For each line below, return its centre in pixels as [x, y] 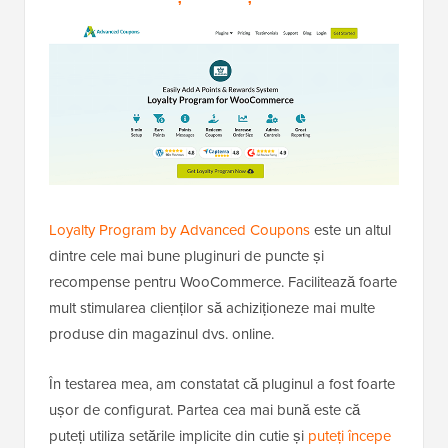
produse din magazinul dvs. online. [161, 333]
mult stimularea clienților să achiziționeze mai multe [212, 307]
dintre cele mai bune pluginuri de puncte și [186, 255]
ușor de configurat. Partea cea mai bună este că [204, 409]
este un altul [350, 229]
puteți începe [349, 435]
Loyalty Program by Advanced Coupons [179, 229]
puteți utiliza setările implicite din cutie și [178, 435]
